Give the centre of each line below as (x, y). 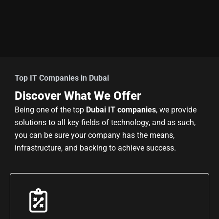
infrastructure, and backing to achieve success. (95, 148)
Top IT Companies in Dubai (62, 78)
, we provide (176, 109)
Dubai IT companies (121, 109)
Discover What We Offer (78, 96)
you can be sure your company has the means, (95, 135)
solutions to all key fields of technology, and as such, (105, 122)
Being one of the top (50, 109)
